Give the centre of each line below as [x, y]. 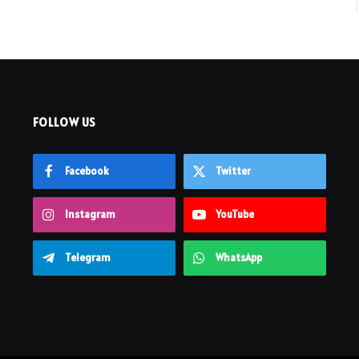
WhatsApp [238, 258]
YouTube [234, 215]
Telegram [87, 258]
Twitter [233, 171]
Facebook [87, 171]
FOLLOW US [65, 123]
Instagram [90, 215]
